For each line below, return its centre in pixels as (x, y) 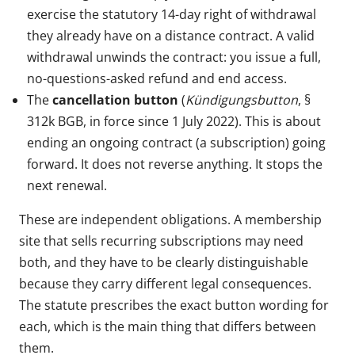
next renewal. (67, 185)
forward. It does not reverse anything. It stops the (175, 164)
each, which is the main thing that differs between (168, 326)
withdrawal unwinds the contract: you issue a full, (174, 57)
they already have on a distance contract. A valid (171, 35)
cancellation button (115, 99)
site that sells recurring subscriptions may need (161, 240)
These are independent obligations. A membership (170, 219)
